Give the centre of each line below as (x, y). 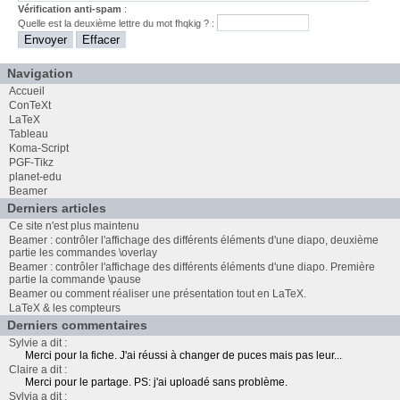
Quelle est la (46, 23)
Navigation (40, 73)
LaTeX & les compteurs (65, 308)
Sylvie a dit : (38, 342)
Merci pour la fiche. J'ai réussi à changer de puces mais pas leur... (183, 355)
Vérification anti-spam (70, 8)
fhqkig (188, 23)
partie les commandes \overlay (83, 252)
